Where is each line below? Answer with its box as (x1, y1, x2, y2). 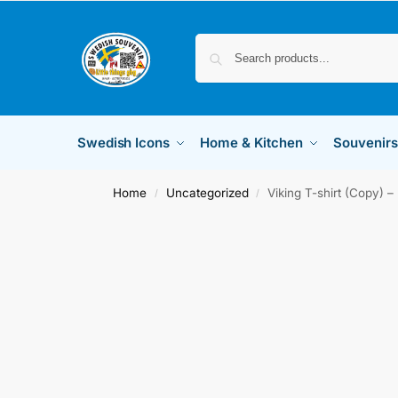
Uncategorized (165, 186, 249, 200)
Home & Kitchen (200, 134, 303, 151)
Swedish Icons (77, 134, 170, 151)
